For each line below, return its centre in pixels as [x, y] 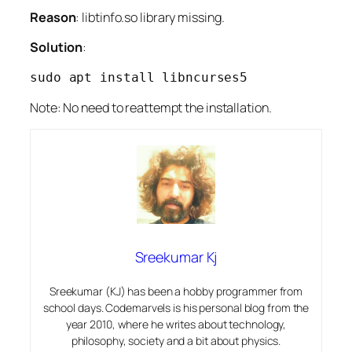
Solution [57, 48]
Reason [53, 17]
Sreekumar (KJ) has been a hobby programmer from [176, 291]
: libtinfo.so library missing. [150, 17]
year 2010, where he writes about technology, [176, 324]
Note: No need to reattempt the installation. [151, 107]
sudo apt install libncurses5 [139, 77]
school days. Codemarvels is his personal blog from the [176, 308]
